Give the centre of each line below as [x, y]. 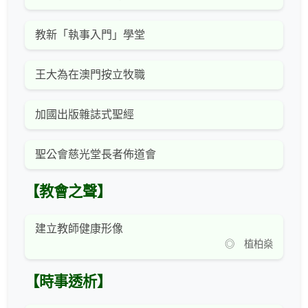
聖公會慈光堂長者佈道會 [96, 155]
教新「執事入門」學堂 [90, 35]
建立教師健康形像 [79, 229]
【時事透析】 [68, 282]
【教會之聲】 [68, 192]
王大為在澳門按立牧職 [90, 75]
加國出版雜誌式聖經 [85, 115]
